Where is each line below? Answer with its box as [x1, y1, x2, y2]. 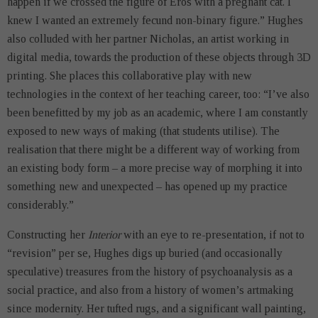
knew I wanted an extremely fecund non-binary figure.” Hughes [7, 14, 303, 26]
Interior [88, 229, 121, 241]
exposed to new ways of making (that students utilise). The [7, 125, 280, 137]
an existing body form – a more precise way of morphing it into [7, 162, 302, 174]
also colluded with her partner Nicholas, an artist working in [7, 33, 289, 45]
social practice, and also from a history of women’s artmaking [7, 284, 294, 296]
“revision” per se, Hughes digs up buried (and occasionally [7, 247, 283, 259]
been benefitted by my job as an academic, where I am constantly [7, 106, 308, 119]
